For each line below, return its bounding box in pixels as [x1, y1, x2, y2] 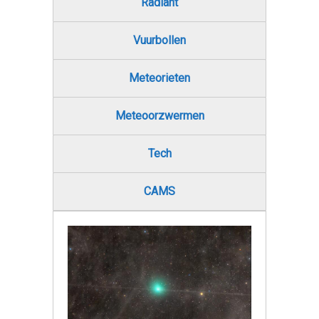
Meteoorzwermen [115, 109, 204, 123]
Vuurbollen [133, 33, 186, 48]
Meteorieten [129, 71, 190, 85]
